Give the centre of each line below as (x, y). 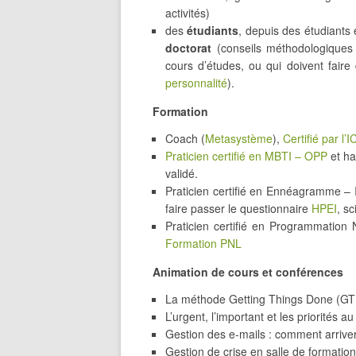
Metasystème (239, 138)
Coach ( (185, 138)
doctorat (191, 48)
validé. (182, 173)
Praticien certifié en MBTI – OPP (246, 156)
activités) (188, 13)
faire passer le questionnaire (238, 208)
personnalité (196, 83)
